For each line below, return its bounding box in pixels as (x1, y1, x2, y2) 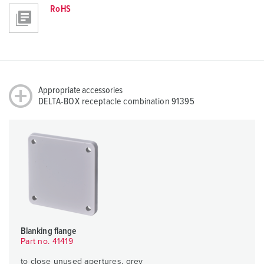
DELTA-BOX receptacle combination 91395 (38, 97, 195, 107)
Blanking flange (21, 226, 77, 236)
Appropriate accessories (38, 85, 123, 95)
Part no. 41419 (21, 237, 73, 246)
